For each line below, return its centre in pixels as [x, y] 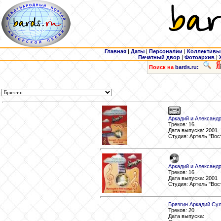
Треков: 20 [181, 210]
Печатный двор [159, 57]
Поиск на [161, 67]
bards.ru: [187, 67]
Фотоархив [200, 57]
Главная [115, 51]
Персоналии [166, 51]
